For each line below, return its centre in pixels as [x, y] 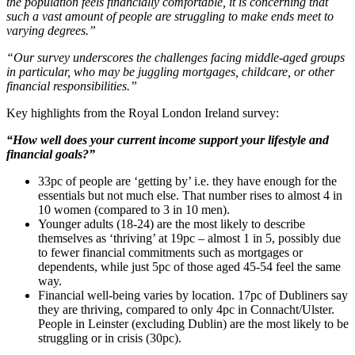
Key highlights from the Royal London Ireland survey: [143, 113]
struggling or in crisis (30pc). [110, 338]
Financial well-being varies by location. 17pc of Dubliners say [193, 296]
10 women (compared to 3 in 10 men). [134, 210]
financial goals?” [51, 155]
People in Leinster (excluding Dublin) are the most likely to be [193, 324]
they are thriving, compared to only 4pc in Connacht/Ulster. [186, 310]
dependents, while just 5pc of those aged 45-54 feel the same [189, 267]
